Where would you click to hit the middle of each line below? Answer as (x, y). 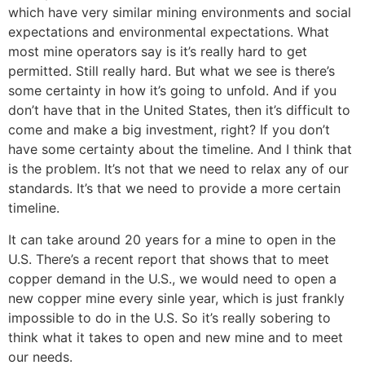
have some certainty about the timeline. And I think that (180, 150)
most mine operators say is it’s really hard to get (158, 52)
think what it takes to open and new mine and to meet (176, 337)
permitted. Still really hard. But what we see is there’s (172, 71)
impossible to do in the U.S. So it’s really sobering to (169, 317)
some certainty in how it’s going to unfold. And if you (172, 91)
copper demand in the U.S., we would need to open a (172, 278)
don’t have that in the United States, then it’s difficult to (179, 110)
